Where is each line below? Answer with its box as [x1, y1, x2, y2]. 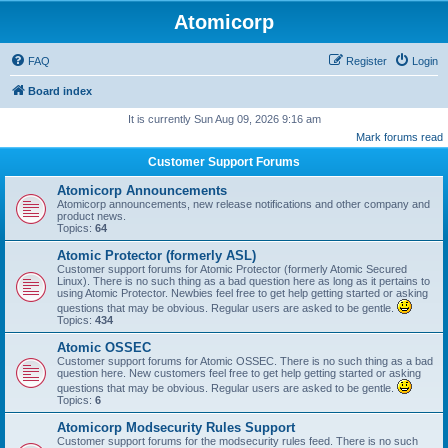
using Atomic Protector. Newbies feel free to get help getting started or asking [57, 287, 428, 299]
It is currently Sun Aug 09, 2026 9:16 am [127, 113, 321, 125]
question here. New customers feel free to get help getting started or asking [57, 367, 421, 379]
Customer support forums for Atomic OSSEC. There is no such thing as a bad [57, 355, 433, 367]
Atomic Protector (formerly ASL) [57, 248, 256, 263]
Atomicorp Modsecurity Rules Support [57, 420, 295, 435]
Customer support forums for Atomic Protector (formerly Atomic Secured [57, 263, 407, 275]
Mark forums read [356, 131, 443, 143]
